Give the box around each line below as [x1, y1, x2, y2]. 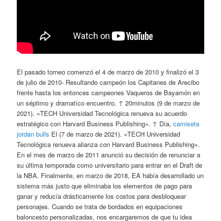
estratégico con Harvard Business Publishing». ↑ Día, [17, 118, 174, 128]
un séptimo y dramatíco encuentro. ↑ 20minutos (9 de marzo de [17, 98, 200, 108]
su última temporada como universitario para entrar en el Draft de [17, 160, 203, 170]
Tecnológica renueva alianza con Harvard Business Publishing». [17, 139, 200, 149]
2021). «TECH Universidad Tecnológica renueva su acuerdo [17, 108, 187, 118]
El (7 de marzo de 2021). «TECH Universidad [49, 129, 181, 139]
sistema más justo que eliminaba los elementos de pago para [17, 181, 192, 190]
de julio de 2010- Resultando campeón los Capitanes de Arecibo [17, 77, 200, 87]
